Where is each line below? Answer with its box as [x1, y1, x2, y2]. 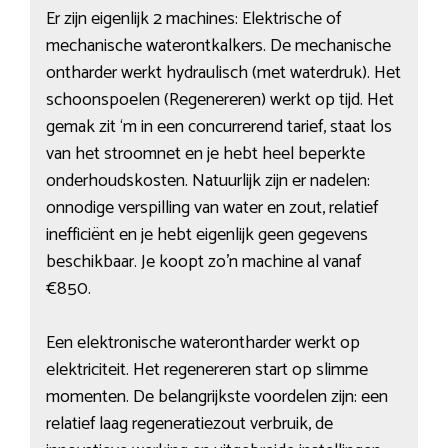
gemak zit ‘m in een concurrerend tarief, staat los [45, 112, 392, 143]
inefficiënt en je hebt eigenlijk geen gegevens [45, 220, 368, 251]
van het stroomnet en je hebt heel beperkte [45, 139, 365, 170]
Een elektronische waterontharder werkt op [45, 328, 360, 359]
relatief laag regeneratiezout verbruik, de [45, 409, 333, 440]
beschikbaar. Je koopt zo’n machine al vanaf [45, 247, 361, 278]
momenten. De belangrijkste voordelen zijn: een [45, 382, 388, 413]
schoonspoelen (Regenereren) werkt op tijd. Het [45, 85, 394, 116]
